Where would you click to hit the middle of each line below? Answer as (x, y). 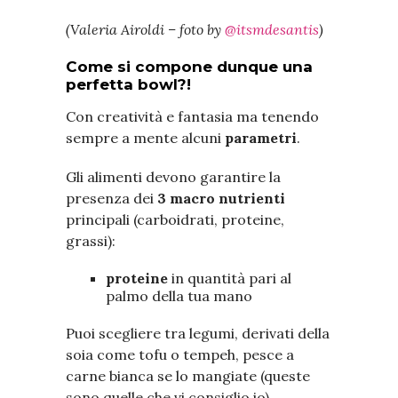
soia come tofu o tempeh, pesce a (180, 354)
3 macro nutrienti (221, 198)
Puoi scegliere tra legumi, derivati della (198, 333)
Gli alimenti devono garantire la (173, 176)
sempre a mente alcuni (145, 137)
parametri (261, 137)
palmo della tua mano (179, 295)
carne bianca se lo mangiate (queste (188, 375)
